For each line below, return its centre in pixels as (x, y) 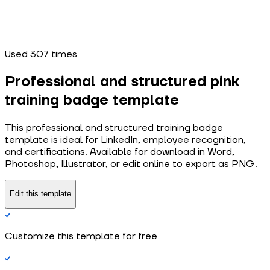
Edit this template (40, 194)
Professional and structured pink (122, 82)
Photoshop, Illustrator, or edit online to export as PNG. (131, 164)
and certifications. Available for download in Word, (120, 152)
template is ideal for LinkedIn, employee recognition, (125, 140)
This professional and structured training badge (114, 128)
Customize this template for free (81, 236)
